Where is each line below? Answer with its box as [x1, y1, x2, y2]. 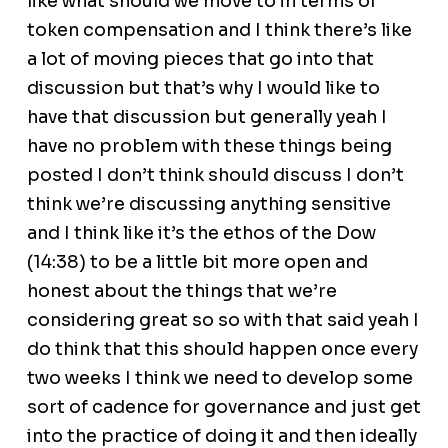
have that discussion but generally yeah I [26, 106, 387, 129]
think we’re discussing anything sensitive [26, 193, 391, 216]
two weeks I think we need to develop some [26, 367, 413, 390]
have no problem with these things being [26, 135, 392, 158]
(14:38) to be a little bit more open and [26, 251, 368, 274]
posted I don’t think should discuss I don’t [26, 164, 404, 187]
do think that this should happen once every [26, 338, 418, 361]
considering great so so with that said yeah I [26, 309, 419, 332]
